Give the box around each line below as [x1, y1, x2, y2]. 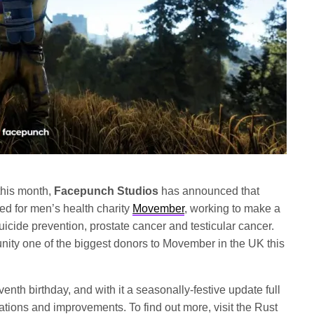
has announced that [158, 185, 260, 197]
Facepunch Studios [54, 185, 159, 197]
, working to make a [184, 203, 281, 214]
